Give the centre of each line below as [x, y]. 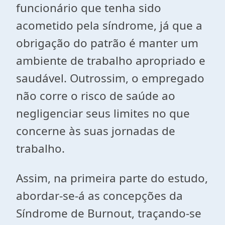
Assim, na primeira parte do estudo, [112, 178]
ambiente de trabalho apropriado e [111, 61]
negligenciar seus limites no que [103, 113]
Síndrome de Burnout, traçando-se [109, 213]
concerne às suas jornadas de [96, 131]
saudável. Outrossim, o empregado [110, 78]
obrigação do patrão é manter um [107, 43]
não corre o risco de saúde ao [96, 96]
